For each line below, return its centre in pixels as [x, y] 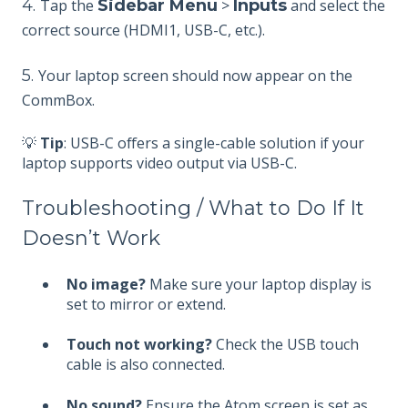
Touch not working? [139, 345]
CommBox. [58, 100]
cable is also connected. [146, 365]
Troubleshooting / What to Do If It [193, 209]
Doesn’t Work [91, 239]
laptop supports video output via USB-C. [159, 163]
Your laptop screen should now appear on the [195, 75]
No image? [106, 284]
